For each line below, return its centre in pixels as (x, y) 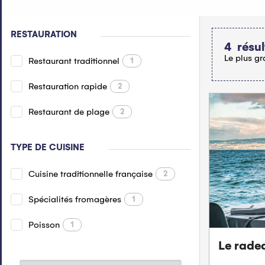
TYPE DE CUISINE (48, 147)
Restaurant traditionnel (74, 61)
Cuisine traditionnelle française (91, 174)
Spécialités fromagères (75, 199)
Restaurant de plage (69, 112)
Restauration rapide (68, 86)
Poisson (44, 225)
